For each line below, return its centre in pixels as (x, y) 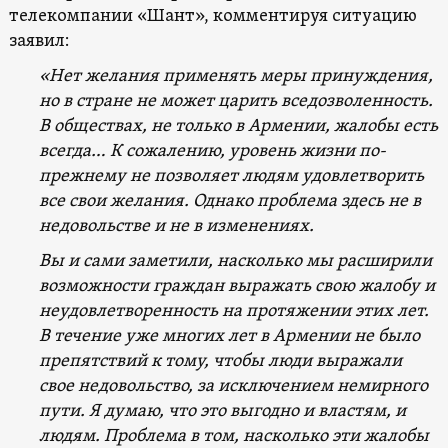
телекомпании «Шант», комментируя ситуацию (212, 17)
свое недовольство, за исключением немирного (233, 387)
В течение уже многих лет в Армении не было (229, 337)
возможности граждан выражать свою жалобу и (236, 287)
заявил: (38, 42)
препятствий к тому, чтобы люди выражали (220, 362)
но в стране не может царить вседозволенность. (235, 102)
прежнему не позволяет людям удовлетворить (231, 177)
